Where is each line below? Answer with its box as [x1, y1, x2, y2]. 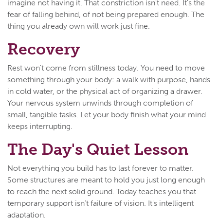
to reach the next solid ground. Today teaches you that [7, 186, 196, 196]
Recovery [7, 39, 80, 58]
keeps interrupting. [7, 121, 73, 131]
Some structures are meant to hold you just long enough [7, 175, 205, 184]
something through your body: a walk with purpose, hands [7, 74, 210, 84]
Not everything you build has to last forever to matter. [7, 163, 194, 173]
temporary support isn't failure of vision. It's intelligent [7, 198, 194, 208]
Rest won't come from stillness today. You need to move [7, 63, 205, 73]
